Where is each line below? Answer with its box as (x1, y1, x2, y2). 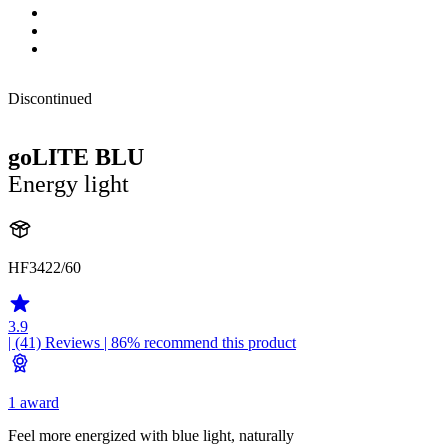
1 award (8, 394, 59, 412)
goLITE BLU (8, 143, 144, 170)
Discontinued (8, 89, 92, 107)
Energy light (8, 170, 129, 197)
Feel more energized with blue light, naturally (8, 427, 294, 445)
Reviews (45, 334, 100, 352)
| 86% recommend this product (100, 334, 296, 352)
